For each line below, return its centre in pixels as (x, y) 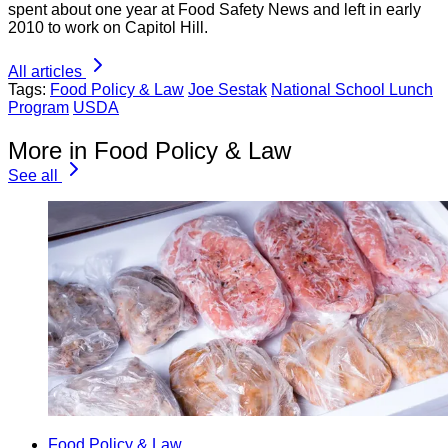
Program (38, 107)
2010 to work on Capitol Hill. (108, 27)
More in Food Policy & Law (149, 150)
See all (33, 175)
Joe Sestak (227, 89)
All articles (45, 71)
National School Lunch (352, 89)
